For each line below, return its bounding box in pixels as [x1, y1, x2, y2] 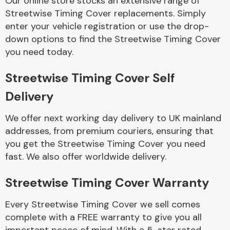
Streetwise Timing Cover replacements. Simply [5, 7, 206, 20]
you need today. [5, 46, 73, 58]
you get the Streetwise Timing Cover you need [5, 138, 205, 150]
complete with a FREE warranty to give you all [5, 211, 202, 223]
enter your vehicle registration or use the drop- [5, 20, 209, 32]
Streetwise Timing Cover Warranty [5, 175, 209, 190]
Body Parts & [132, 23, 182, 34]
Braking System [127, 140, 187, 151]
